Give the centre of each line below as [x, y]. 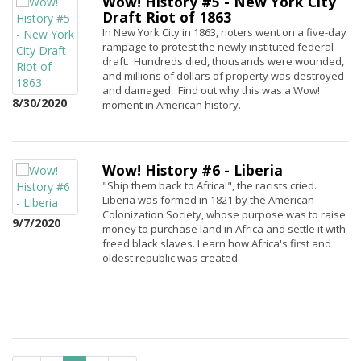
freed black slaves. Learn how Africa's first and [217, 243]
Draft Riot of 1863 [167, 17]
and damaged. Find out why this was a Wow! [211, 90]
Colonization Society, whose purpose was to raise [224, 214]
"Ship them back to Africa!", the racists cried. [210, 185]
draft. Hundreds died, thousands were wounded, [223, 61]
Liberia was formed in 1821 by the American [208, 200]
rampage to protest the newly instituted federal [218, 47]
